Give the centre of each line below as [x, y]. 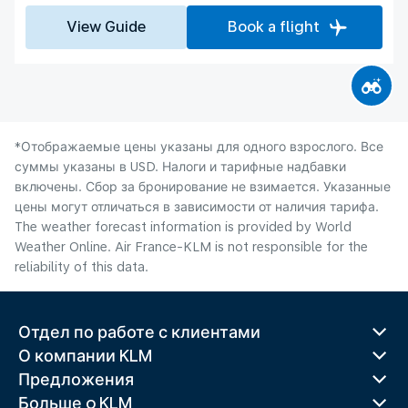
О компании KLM [85, 356]
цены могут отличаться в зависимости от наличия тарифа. [197, 206]
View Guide [106, 26]
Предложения [76, 379]
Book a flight [274, 26]
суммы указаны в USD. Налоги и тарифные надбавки [180, 166]
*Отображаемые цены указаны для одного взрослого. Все [199, 146]
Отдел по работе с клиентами [139, 332]
